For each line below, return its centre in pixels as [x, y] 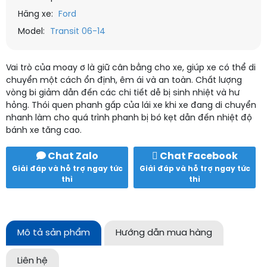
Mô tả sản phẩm [54, 233]
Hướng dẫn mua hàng [164, 233]
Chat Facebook [198, 156]
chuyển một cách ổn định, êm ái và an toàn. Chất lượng [124, 81]
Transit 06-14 [78, 32]
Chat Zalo [72, 156]
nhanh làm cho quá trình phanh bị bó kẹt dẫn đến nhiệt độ [129, 118]
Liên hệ [32, 261]
